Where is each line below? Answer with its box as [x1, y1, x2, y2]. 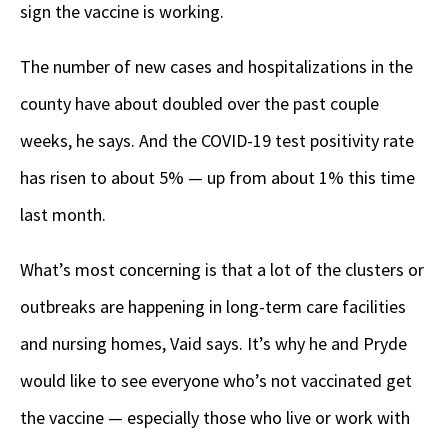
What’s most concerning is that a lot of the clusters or [20, 257, 424, 281]
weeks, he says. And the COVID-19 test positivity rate [20, 128, 414, 152]
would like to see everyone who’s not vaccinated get [20, 368, 412, 392]
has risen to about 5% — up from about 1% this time [20, 165, 415, 189]
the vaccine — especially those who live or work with [20, 405, 410, 429]
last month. [20, 202, 110, 226]
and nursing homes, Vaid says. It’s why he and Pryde [20, 331, 407, 355]
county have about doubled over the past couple [20, 91, 379, 115]
